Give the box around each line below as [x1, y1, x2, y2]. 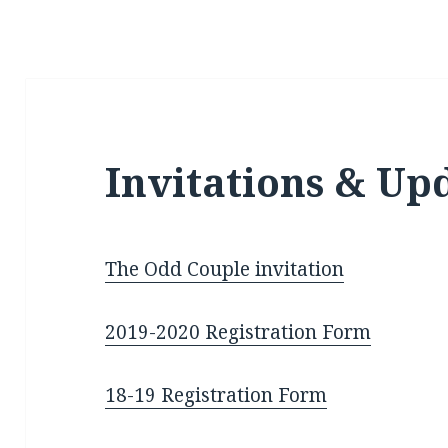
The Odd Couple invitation [105, 256, 345, 283]
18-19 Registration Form [105, 382, 328, 409]
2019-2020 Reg [105, 319, 240, 346]
